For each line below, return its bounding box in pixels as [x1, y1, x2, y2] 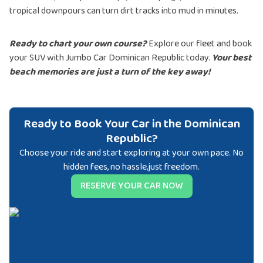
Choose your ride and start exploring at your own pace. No [19, 146, 244, 161]
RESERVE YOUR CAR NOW [80, 178, 183, 194]
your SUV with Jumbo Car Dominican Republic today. [9, 50, 210, 66]
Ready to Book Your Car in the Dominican [23, 114, 240, 134]
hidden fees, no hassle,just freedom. [63, 160, 200, 175]
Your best [210, 50, 251, 66]
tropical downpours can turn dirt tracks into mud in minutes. [9, 4, 238, 19]
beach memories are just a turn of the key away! [9, 65, 211, 80]
